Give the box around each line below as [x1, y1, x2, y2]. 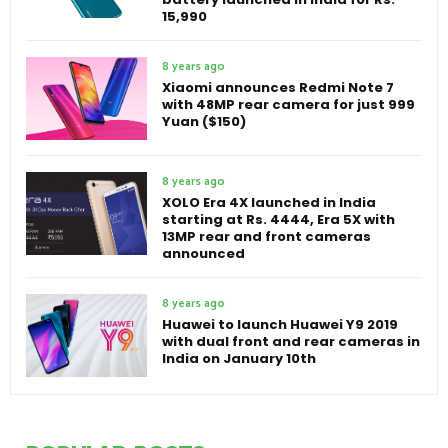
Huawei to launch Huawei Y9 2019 [162, 315, 398, 335]
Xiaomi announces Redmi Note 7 [162, 78, 394, 98]
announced [162, 244, 245, 264]
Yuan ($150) [162, 112, 246, 132]
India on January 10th [162, 349, 316, 369]
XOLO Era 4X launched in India [162, 193, 376, 213]
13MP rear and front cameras [162, 227, 371, 247]
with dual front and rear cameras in [162, 332, 420, 352]
